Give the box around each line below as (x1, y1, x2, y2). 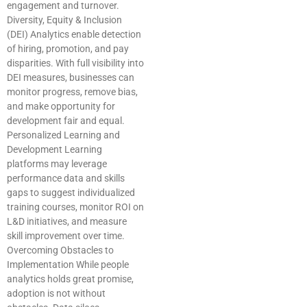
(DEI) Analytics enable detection (7, 29, 141, 40)
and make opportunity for (7, 101, 115, 112)
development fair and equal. (7, 115, 125, 127)
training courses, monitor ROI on (7, 201, 144, 213)
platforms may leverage (7, 158, 107, 170)
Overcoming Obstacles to (7, 245, 114, 256)
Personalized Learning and (7, 130, 120, 141)
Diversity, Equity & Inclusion (7, 14, 122, 26)
